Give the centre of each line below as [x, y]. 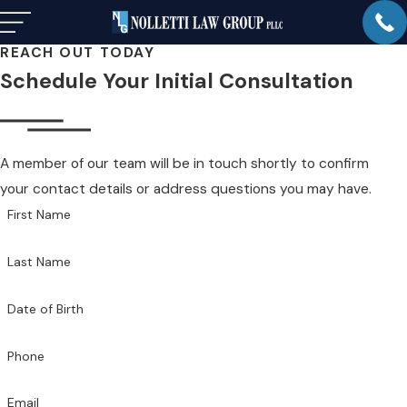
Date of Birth [45, 308]
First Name [39, 215]
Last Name [39, 262]
